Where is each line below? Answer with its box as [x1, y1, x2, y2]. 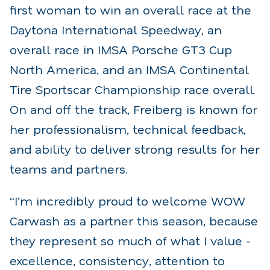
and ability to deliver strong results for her [10, 140, 260, 157]
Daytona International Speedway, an [10, 21, 222, 37]
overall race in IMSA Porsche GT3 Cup [10, 41, 232, 57]
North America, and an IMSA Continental [10, 61, 249, 77]
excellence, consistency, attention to [10, 252, 225, 268]
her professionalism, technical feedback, [10, 121, 246, 137]
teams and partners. [10, 160, 128, 177]
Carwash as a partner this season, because [10, 212, 258, 228]
